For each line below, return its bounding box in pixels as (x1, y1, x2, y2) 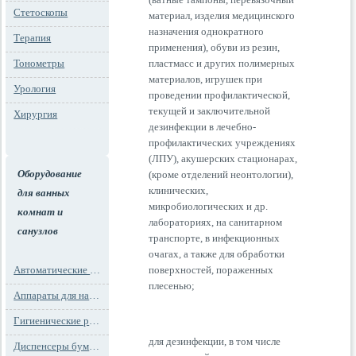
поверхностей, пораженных (149, 264, 274, 276)
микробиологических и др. (149, 200, 269, 212)
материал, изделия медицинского (149, 10, 296, 21)
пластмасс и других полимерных (149, 57, 296, 69)
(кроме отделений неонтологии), (149, 168, 294, 180)
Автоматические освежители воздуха (90, 264, 101, 276)
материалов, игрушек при (149, 73, 263, 85)
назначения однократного (149, 25, 265, 37)
